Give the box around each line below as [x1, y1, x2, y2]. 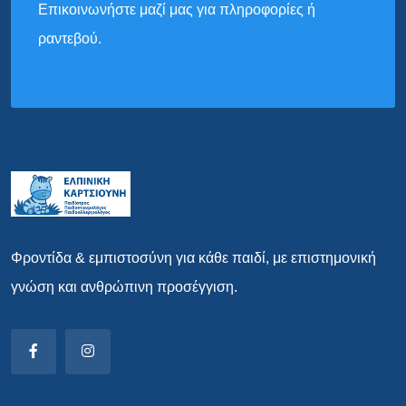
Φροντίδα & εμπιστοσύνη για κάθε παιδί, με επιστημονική [11, 250, 376, 266]
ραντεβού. [38, 31, 101, 47]
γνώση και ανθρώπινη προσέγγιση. [11, 279, 237, 295]
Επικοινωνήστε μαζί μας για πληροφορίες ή [38, 2, 315, 18]
